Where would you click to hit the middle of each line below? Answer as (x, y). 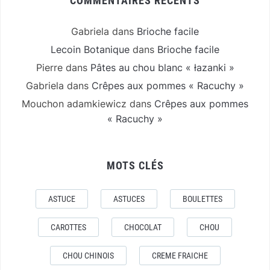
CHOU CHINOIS (88, 256)
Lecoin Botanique (90, 50)
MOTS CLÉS (135, 166)
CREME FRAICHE (180, 256)
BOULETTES (202, 199)
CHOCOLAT (143, 228)
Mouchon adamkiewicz (74, 104)
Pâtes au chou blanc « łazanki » (162, 68)
